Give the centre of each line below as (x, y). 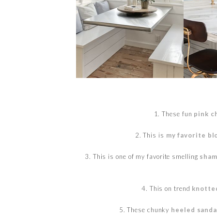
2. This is (150, 135)
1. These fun (174, 114)
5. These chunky (145, 209)
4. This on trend (167, 188)
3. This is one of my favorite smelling (142, 156)
